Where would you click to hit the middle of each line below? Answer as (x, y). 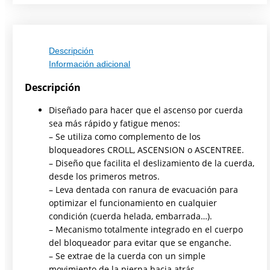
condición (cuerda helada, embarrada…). (131, 216)
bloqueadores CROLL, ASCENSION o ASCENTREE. (147, 150)
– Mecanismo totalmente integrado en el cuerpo (146, 230)
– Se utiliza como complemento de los (125, 137)
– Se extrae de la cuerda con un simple (127, 256)
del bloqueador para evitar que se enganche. (140, 243)
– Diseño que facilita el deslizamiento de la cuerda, (152, 163)
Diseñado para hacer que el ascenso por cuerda (146, 110)
